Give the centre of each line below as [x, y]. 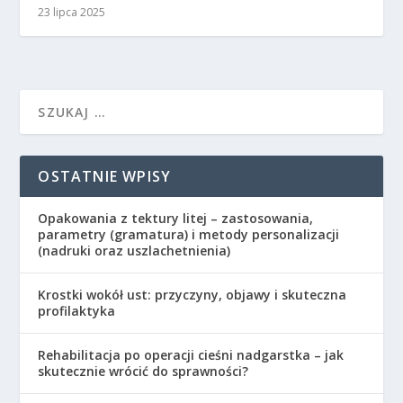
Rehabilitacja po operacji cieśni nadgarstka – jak [191, 355]
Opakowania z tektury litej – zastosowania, [176, 219]
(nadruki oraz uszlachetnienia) [134, 251]
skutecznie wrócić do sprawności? [143, 372]
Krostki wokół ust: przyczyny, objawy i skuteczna [193, 295]
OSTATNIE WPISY [105, 177]
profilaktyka [77, 311]
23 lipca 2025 [72, 13]
